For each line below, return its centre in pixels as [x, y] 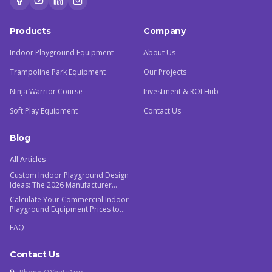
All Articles [28, 160]
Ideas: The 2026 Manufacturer [61, 185]
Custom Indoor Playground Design [69, 175]
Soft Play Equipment [44, 111]
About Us [159, 53]
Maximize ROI [33, 219]
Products [30, 31]
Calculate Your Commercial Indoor [69, 200]
